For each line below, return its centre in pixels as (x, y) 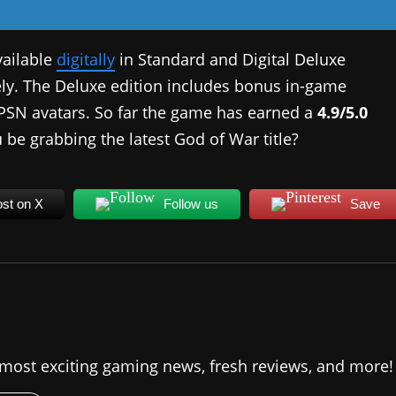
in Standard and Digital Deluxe (230, 59)
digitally (86, 59)
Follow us (191, 203)
